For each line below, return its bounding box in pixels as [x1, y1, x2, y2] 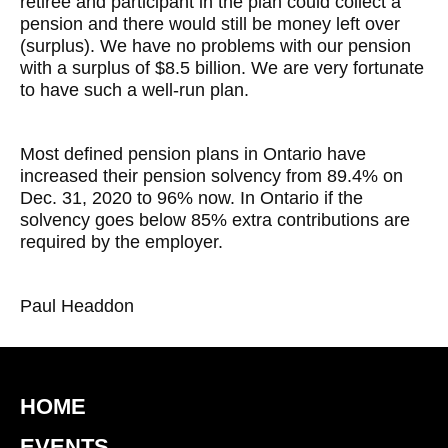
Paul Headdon [20, 296, 134, 316]
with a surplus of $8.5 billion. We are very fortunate [20, 58, 424, 78]
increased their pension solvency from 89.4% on [20, 166, 403, 186]
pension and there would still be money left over [20, 14, 400, 34]
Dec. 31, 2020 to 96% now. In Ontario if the [20, 188, 363, 208]
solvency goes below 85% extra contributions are [20, 210, 410, 230]
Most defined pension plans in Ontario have [20, 144, 366, 164]
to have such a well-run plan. [20, 80, 249, 100]
